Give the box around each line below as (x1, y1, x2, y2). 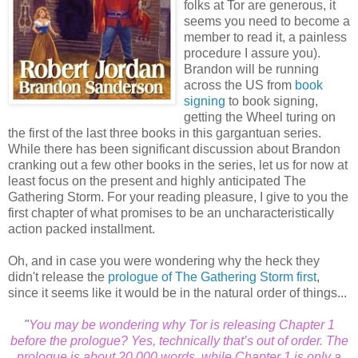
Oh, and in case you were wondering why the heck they (8, 253, 320, 268)
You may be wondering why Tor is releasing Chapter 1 (28, 317, 335, 332)
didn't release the (8, 269, 108, 284)
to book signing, (225, 93, 318, 108)
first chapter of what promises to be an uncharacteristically (8, 205, 334, 220)
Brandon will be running (184, 62, 319, 76)
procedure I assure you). (184, 46, 320, 60)
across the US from (184, 78, 295, 92)
